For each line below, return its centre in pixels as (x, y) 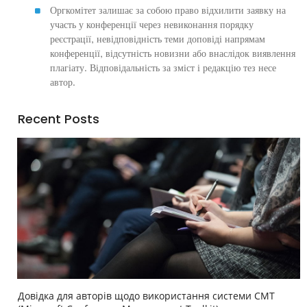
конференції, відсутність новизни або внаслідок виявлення (173, 53)
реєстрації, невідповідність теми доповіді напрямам (158, 39)
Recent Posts (59, 119)
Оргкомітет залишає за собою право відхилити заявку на (168, 10)
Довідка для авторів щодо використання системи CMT (146, 296)
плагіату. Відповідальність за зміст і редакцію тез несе (163, 68)
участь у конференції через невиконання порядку (152, 25)
